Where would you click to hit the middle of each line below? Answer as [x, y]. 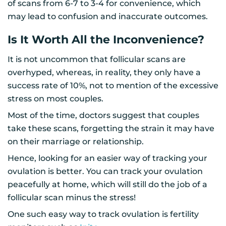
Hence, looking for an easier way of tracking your [107, 158]
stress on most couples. [55, 98]
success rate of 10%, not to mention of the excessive [113, 85]
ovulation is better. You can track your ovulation [105, 171]
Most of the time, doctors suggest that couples [103, 115]
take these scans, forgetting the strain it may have [111, 128]
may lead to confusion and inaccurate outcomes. [108, 16]
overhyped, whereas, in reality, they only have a [104, 72]
